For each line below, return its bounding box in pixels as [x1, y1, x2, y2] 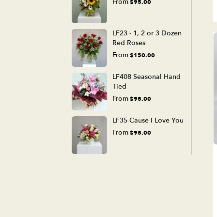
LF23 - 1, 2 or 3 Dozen [112, 28, 182, 38]
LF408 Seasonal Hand [112, 72, 181, 81]
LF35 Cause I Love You [112, 115, 184, 125]
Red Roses [112, 38, 145, 47]
